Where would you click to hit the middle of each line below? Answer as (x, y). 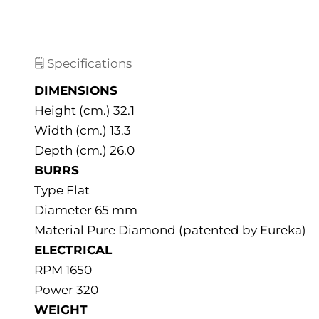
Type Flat (62, 190)
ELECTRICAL (73, 250)
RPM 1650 (63, 270)
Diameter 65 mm (86, 210)
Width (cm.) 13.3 (83, 131)
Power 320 (66, 290)
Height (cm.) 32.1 (84, 111)
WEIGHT (61, 310)
